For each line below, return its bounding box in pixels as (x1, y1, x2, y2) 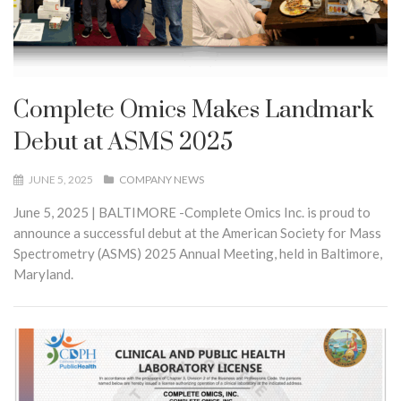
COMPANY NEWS (119, 173, 204, 187)
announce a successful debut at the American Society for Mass (13, 225, 381, 242)
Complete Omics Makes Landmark (13, 96, 374, 126)
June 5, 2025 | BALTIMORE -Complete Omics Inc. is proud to (13, 204, 371, 221)
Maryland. (13, 266, 73, 283)
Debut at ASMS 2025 (13, 128, 233, 158)
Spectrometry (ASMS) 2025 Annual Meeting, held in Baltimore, (13, 245, 382, 262)
